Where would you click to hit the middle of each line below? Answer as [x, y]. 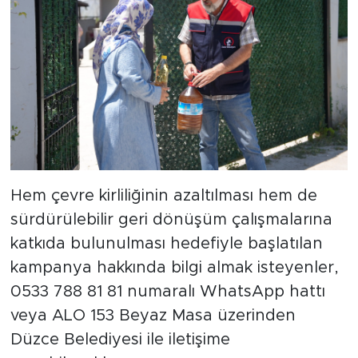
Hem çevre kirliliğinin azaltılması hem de [163, 195]
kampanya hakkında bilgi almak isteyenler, [174, 267]
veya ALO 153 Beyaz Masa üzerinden [153, 315]
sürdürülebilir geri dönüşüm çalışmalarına [171, 219]
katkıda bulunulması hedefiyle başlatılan [166, 243]
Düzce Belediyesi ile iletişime [120, 339]
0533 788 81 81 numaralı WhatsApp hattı [167, 291]
